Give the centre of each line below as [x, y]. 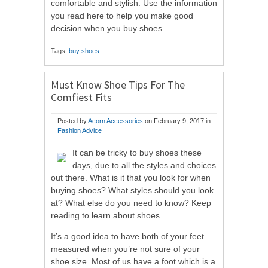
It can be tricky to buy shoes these [137, 152]
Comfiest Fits [81, 97]
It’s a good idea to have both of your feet [127, 236]
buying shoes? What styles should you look [132, 190]
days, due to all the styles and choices [144, 165]
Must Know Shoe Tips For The [118, 84]
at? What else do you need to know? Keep [131, 202]
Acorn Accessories [115, 121]
